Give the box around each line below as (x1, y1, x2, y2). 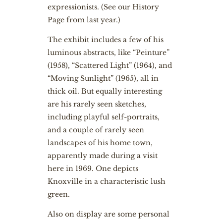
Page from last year (47, 15, 116, 24)
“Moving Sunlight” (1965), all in (47, 74, 159, 83)
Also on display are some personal (47, 210, 169, 219)
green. (47, 190, 70, 199)
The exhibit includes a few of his (47, 35, 164, 44)
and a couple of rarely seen (47, 125, 144, 134)
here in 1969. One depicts (47, 164, 138, 173)
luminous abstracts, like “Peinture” (47, 48, 169, 57)
